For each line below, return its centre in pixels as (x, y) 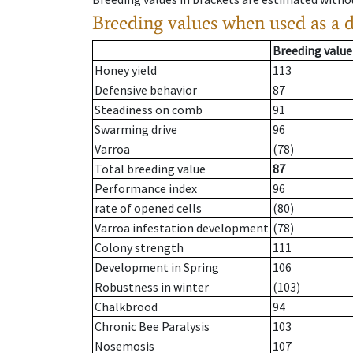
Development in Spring (157, 268)
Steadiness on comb (149, 110)
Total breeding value (150, 169)
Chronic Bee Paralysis (152, 327)
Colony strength (139, 248)
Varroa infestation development (182, 228)
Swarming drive (136, 130)
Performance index (146, 189)
